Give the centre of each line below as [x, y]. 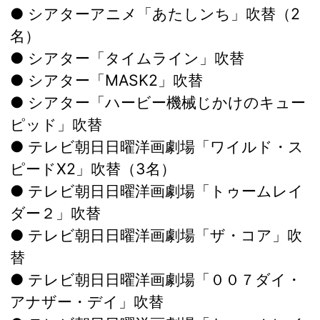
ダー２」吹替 [55, 213]
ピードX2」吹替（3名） [93, 169]
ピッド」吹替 [56, 125]
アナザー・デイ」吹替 [87, 302]
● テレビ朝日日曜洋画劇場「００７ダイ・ [156, 280]
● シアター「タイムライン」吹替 [127, 58]
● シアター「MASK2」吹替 [106, 80]
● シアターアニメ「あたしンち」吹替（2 [155, 14]
